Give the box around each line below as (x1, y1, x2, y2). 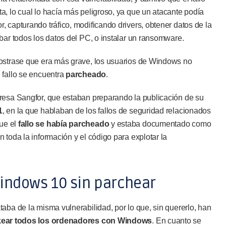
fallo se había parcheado (18, 120, 109, 128)
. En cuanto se (152, 216, 202, 225)
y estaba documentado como (109, 120, 211, 128)
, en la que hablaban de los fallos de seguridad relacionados (2, 106, 211, 115)
